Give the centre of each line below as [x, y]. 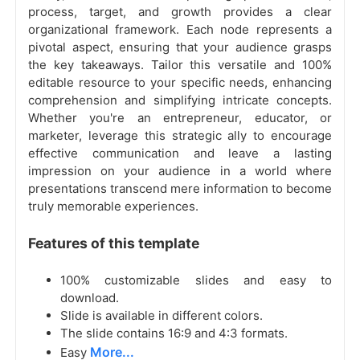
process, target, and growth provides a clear [180, 12]
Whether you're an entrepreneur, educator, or [180, 118]
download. [90, 298]
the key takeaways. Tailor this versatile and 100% [180, 65]
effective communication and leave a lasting [180, 153]
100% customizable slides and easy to [196, 280]
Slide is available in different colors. [162, 316]
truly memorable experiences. [113, 207]
